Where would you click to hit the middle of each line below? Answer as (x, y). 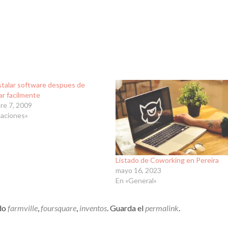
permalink (162, 208)
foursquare (59, 208)
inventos (93, 208)
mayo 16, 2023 (138, 170)
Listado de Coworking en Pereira (167, 160)
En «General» (136, 180)
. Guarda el (126, 208)
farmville (23, 208)
